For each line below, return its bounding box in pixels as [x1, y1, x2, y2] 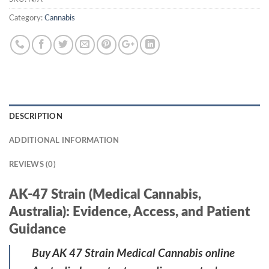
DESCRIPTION [9, 112, 62, 120]
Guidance [9, 222, 66, 236]
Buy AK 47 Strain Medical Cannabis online [32, 248, 235, 260]
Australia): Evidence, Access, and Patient [9, 205, 250, 219]
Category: [9, 14, 44, 22]
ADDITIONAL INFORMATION [9, 136, 119, 144]
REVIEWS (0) [9, 160, 56, 168]
